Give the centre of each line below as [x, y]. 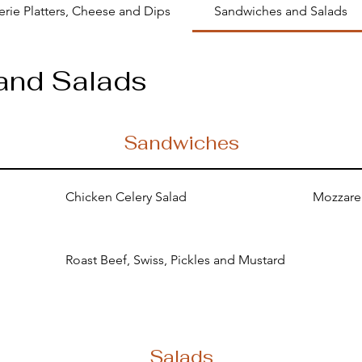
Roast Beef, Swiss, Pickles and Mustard [175, 260]
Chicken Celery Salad [126, 197]
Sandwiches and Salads [281, 11]
